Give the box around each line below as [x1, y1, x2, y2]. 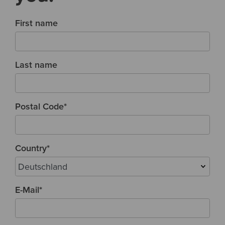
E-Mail [15, 183, 39, 196]
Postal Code [15, 99, 64, 113]
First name [15, 16, 58, 29]
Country [15, 141, 47, 154]
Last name [15, 58, 57, 71]
